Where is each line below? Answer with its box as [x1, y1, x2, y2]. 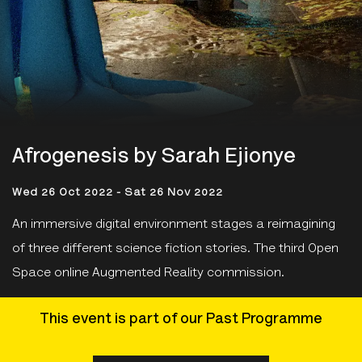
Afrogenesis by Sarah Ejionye [12, 147, 296, 168]
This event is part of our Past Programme [40, 313, 322, 327]
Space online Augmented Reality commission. [12, 267, 284, 280]
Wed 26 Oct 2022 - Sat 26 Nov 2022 [12, 187, 223, 199]
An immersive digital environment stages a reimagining [12, 218, 335, 231]
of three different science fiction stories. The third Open [12, 242, 339, 255]
